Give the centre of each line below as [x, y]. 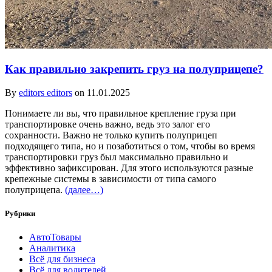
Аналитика [52, 248]
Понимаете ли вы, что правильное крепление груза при [121, 113]
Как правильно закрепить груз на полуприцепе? [134, 69]
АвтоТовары [55, 237]
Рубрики [20, 213]
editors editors [46, 92]
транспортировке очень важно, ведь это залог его [107, 124]
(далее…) [84, 189]
